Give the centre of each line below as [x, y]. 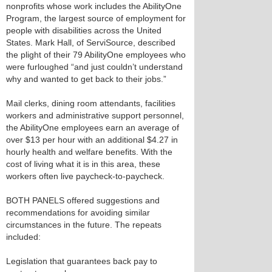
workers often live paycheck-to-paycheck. [85, 176]
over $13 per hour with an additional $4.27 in [92, 140]
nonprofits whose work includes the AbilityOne [94, 6]
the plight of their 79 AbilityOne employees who [96, 55]
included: [23, 237]
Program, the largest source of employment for [96, 18]
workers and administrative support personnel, [95, 115]
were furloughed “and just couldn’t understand [94, 67]
